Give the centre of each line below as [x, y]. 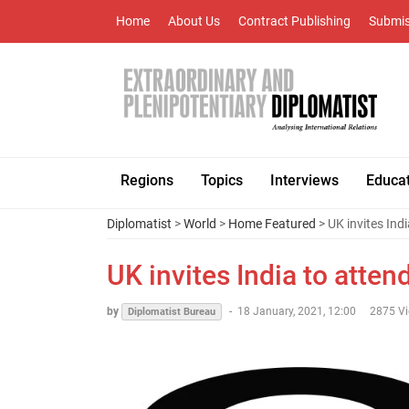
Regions [147, 180]
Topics [222, 180]
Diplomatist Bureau [172, 312]
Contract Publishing [294, 21]
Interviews [304, 180]
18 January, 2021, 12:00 [297, 311]
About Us [194, 21]
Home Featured [272, 224]
